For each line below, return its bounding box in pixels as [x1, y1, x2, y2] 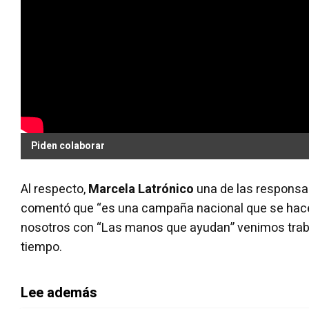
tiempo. [21, 237, 62, 257]
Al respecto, [21, 179, 88, 199]
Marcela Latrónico [88, 179, 194, 199]
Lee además [21, 282, 97, 303]
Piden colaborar [31, 138, 105, 153]
